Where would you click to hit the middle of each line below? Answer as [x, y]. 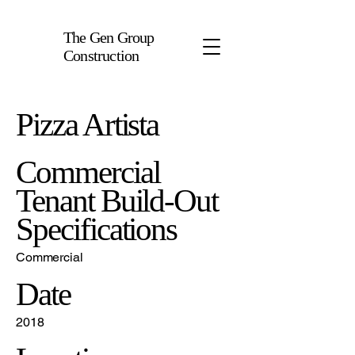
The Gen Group [109, 37]
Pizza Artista [88, 124]
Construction [101, 55]
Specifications [97, 229]
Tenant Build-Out [117, 200]
